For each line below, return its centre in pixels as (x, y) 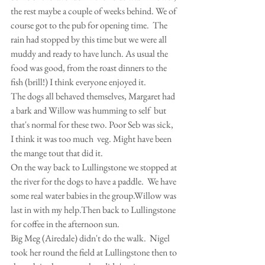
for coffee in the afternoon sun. (65, 224)
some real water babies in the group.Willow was (94, 195)
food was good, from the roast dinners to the (90, 67)
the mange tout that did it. (57, 153)
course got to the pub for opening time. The (90, 25)
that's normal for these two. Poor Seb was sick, (93, 124)
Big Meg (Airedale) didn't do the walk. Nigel (91, 238)
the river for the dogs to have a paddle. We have (94, 181)
